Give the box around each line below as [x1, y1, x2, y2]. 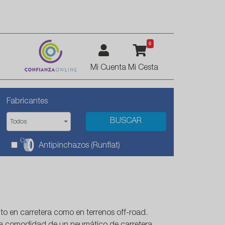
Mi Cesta [128, 64, 158, 72]
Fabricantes [6, 98, 48, 106]
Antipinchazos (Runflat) [39, 142, 120, 151]
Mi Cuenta [90, 64, 126, 72]
